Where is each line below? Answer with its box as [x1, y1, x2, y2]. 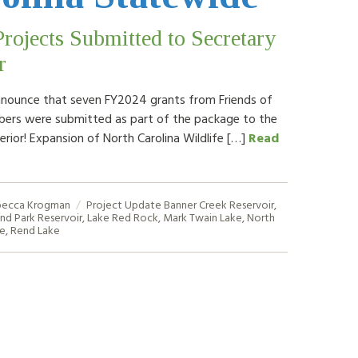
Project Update [86, 196, 161, 213]
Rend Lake [10, 221, 60, 238]
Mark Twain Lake [162, 209, 242, 225]
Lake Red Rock [86, 209, 158, 225]
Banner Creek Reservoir [163, 196, 274, 213]
